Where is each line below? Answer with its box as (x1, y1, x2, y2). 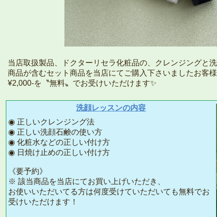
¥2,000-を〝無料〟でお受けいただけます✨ (8, 79, 156, 88)
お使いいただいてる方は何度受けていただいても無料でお (8, 187, 210, 196)
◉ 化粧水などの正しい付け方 (8, 138, 110, 147)
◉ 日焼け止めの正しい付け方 (8, 148, 110, 157)
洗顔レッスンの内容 (76, 104, 146, 112)
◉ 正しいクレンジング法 (8, 118, 94, 126)
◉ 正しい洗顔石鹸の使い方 (8, 128, 102, 137)
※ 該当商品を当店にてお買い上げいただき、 (8, 177, 165, 186)
